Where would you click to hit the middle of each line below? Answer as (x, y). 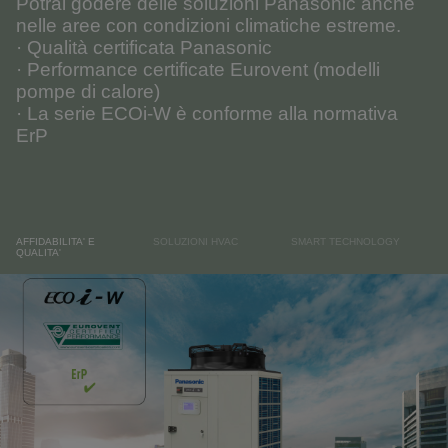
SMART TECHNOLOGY (345, 241)
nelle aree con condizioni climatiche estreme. (208, 25)
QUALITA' (38, 252)
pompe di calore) (88, 91)
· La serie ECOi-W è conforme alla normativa (207, 113)
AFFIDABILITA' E (55, 241)
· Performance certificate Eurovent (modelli (198, 69)
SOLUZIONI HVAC (196, 241)
